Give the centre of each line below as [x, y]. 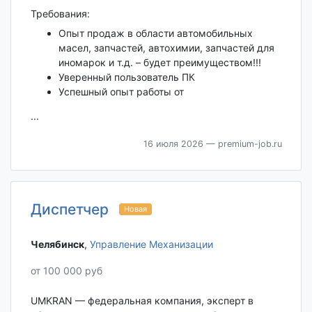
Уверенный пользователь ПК [126, 77]
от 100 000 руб [66, 271]
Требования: [60, 14]
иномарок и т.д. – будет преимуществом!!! [159, 63]
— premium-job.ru [242, 144]
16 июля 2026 [173, 144]
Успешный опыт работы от [121, 92]
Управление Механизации [151, 244]
